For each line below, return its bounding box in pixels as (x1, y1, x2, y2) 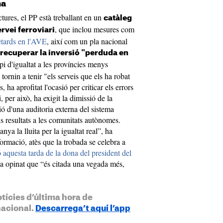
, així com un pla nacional (47, 36, 127, 46)
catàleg (104, 14, 132, 22)
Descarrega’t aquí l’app (35, 205, 130, 213)
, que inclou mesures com (55, 24, 134, 34)
